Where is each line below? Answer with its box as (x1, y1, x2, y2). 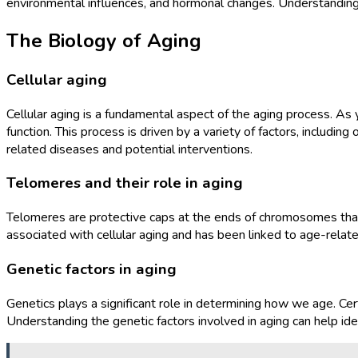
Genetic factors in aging (6, 258, 177, 280)
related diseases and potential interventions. (6, 140, 253, 158)
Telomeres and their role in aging (6, 173, 243, 194)
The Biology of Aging (6, 28, 201, 54)
